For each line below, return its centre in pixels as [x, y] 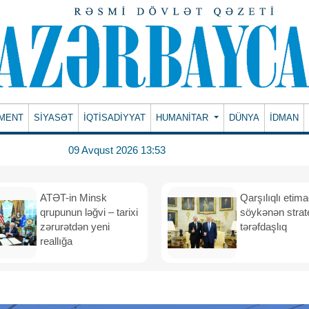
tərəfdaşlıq [265, 227]
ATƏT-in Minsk [73, 198]
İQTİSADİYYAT [115, 118]
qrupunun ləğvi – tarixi [89, 212]
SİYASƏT [54, 118]
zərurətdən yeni [75, 227]
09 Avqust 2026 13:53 [117, 150]
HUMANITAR [184, 118]
